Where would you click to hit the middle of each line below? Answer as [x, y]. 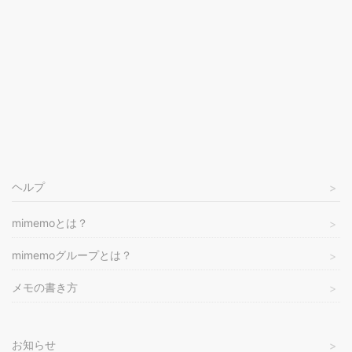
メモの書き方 [45, 287]
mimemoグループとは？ [72, 255]
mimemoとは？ [50, 223]
